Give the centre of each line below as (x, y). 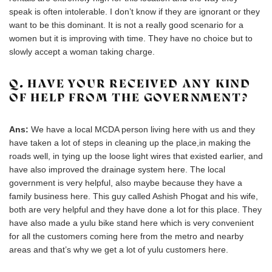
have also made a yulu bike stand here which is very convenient (131, 223)
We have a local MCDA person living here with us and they (143, 129)
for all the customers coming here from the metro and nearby (126, 236)
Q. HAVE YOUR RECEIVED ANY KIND (130, 83)
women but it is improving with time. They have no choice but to (131, 38)
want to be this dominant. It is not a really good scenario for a (126, 25)
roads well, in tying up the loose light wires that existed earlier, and (136, 156)
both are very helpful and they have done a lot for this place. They (135, 209)
